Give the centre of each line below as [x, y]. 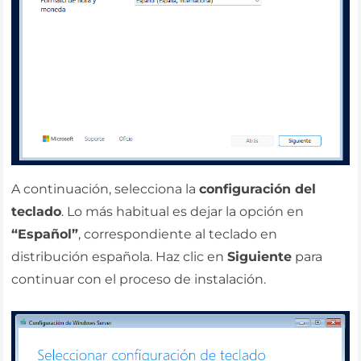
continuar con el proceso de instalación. [139, 279]
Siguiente [260, 256]
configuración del [258, 189]
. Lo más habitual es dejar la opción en [183, 211]
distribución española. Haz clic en [120, 256]
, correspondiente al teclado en [178, 234]
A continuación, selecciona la [106, 189]
